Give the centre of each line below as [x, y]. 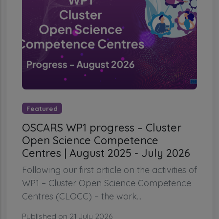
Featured [42, 108]
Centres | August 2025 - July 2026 [106, 153]
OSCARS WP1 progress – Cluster [102, 128]
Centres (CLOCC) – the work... [82, 197]
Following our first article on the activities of [109, 170]
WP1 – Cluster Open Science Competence [107, 183]
